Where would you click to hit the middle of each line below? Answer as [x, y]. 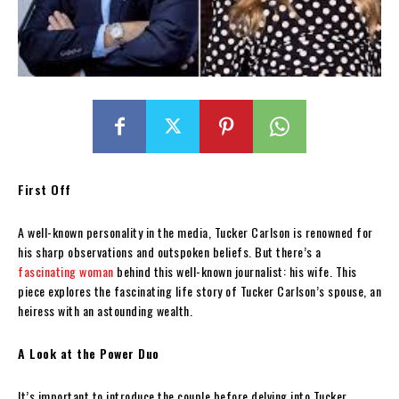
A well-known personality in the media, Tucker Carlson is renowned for [195, 232]
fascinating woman [66, 271]
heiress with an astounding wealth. [105, 310]
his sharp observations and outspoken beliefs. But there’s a [170, 251]
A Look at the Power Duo [89, 353]
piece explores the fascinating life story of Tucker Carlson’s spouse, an [199, 290]
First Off [45, 189]
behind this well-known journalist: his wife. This [235, 271]
